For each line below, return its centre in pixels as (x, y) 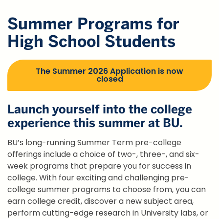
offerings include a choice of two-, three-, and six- (103, 154)
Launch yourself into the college (100, 109)
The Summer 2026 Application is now (109, 71)
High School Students (91, 41)
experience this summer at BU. (95, 123)
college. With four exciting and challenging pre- (98, 178)
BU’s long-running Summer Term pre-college (94, 143)
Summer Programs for (93, 23)
